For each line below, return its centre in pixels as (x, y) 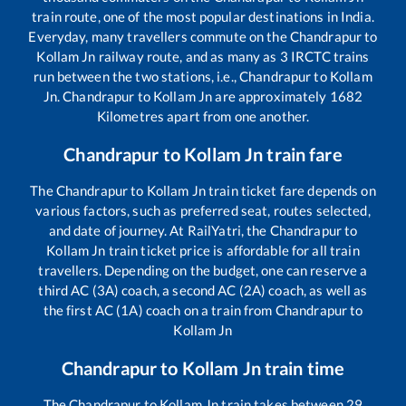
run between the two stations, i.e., (137, 77)
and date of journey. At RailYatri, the (159, 231)
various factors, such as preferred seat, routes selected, (203, 211)
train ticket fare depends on (290, 191)
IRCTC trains (329, 57)
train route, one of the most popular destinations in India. (203, 17)
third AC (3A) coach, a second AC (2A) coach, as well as (203, 290)
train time (303, 368)
